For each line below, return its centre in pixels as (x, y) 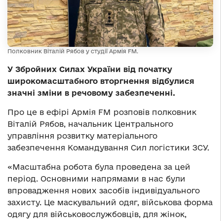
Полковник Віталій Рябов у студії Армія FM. (73, 51)
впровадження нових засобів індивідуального (104, 190)
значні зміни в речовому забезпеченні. (91, 92)
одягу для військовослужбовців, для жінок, (97, 214)
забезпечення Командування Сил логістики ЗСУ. (108, 147)
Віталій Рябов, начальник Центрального (90, 124)
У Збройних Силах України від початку (90, 69)
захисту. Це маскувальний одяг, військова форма (110, 202)
